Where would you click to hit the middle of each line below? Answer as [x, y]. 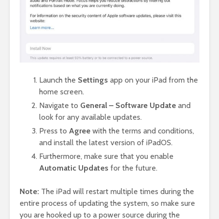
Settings [93, 80]
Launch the [58, 80]
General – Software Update [128, 105]
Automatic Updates [74, 168]
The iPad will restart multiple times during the [117, 191]
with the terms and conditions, [142, 131]
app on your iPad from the [153, 80]
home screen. [62, 91]
